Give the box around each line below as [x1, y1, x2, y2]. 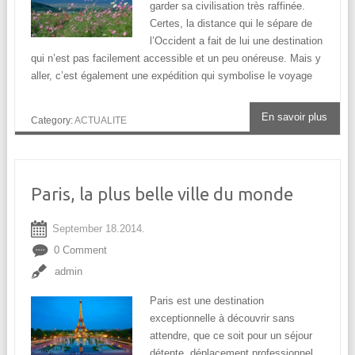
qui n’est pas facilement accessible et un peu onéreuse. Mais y [30, 52, 321, 64]
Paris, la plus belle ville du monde [30, 184, 293, 204]
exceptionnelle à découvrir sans [149, 312, 295, 325]
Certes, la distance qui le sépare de [149, 17, 312, 29]
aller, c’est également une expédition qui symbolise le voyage [30, 70, 312, 82]
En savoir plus [261, 111, 328, 124]
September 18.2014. [52, 223, 145, 235]
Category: [30, 114, 74, 126]
